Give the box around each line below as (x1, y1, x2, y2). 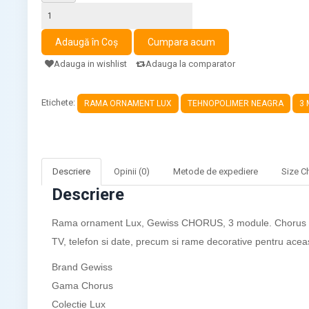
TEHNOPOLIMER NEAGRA (188, 98, 284, 108)
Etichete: (41, 97, 78, 108)
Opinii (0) (114, 166, 150, 177)
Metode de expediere (173, 166, 259, 177)
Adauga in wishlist (54, 58, 128, 69)
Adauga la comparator (146, 58, 236, 69)
